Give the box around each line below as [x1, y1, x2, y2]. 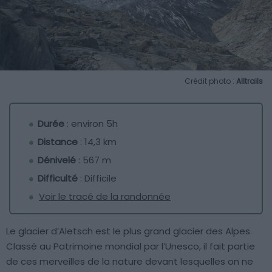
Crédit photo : [185, 76, 236, 87]
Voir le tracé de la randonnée [39, 190, 171, 203]
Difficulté [38, 172, 78, 185]
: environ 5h [64, 117, 118, 131]
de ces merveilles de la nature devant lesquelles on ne [6, 255, 253, 268]
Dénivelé [38, 154, 76, 167]
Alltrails [236, 76, 263, 87]
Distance [38, 135, 78, 149]
